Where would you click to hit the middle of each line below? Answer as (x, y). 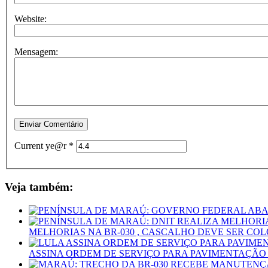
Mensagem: (36, 52)
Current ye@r (42, 146)
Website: (31, 19)
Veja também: (39, 187)
